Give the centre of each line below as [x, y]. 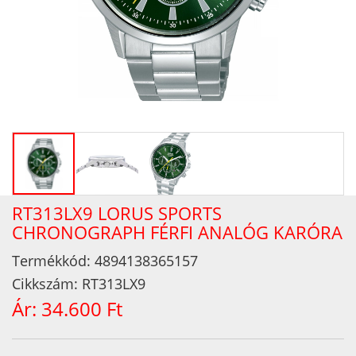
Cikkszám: [47, 284]
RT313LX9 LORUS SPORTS [117, 213]
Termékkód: [53, 261]
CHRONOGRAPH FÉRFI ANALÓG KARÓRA [177, 232]
